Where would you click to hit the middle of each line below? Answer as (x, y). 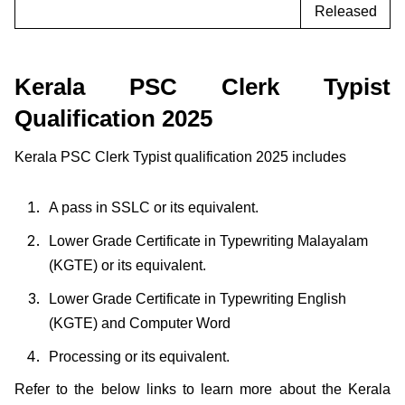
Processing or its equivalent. (139, 356)
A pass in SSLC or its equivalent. (154, 207)
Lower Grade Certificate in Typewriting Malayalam (208, 240)
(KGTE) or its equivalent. (127, 265)
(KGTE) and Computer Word (140, 323)
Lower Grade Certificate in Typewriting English (198, 298)
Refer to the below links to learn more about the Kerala (202, 389)
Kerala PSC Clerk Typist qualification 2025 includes (180, 156)
